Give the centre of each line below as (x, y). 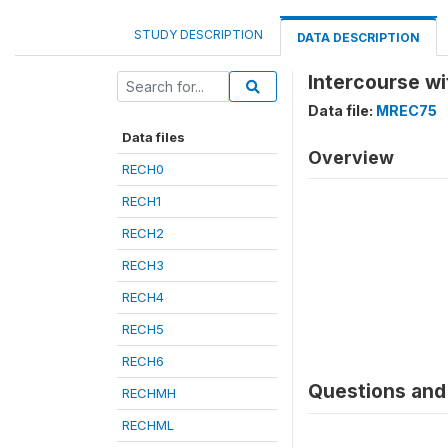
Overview (351, 157)
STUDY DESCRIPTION (198, 34)
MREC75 (406, 110)
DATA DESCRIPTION (358, 37)
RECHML (148, 425)
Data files (153, 137)
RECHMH (149, 393)
